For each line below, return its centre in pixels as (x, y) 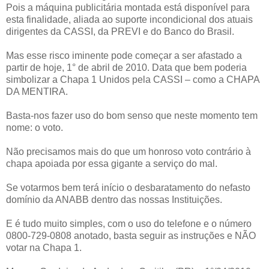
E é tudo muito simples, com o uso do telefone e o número (129, 223)
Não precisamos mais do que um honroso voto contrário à (128, 151)
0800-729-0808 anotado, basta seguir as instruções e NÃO (131, 235)
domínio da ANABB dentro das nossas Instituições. (114, 199)
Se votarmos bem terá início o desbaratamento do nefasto (128, 187)
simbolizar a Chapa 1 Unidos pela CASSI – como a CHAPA (133, 79)
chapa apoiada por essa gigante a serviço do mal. (112, 163)
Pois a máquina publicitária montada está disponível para (128, 7)
